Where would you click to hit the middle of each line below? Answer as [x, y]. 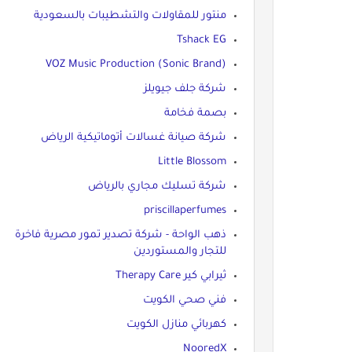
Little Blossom [192, 162]
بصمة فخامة [195, 113]
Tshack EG [201, 40]
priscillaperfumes [185, 211]
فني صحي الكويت [184, 300]
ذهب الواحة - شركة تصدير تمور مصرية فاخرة [120, 235]
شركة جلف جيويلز [185, 89]
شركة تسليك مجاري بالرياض [157, 186]
